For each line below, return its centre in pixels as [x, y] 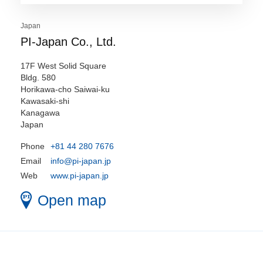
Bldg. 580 [38, 77]
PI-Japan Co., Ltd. [68, 42]
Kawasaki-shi [45, 101]
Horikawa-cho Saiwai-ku [65, 89]
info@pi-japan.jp [81, 161]
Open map [72, 200]
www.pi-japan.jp [80, 176]
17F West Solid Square [63, 66]
